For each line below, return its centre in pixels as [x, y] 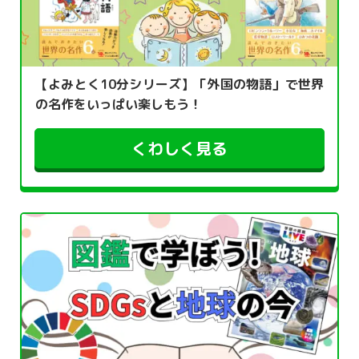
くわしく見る [179, 149]
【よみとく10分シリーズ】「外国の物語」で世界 [179, 85]
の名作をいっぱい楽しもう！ [119, 105]
